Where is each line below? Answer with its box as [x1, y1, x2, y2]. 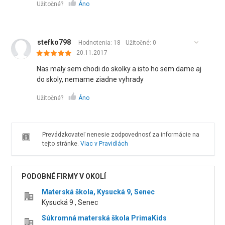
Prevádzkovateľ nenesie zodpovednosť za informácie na [42, 131, 199, 138]
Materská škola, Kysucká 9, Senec [42, 188, 155, 196]
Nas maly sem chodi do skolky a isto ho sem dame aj [37, 65, 202, 73]
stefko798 [37, 38, 71, 46]
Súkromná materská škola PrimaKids [42, 214, 167, 222]
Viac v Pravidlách [80, 140, 128, 147]
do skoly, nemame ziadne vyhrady [37, 75, 144, 83]
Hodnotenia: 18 [78, 39, 121, 46]
